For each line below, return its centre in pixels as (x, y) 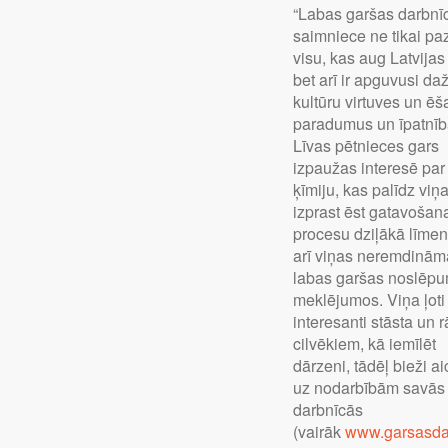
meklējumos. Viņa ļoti (369, 300)
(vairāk (319, 432)
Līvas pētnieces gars (366, 146)
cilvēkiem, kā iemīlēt (365, 344)
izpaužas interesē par (369, 168)
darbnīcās (328, 410)
